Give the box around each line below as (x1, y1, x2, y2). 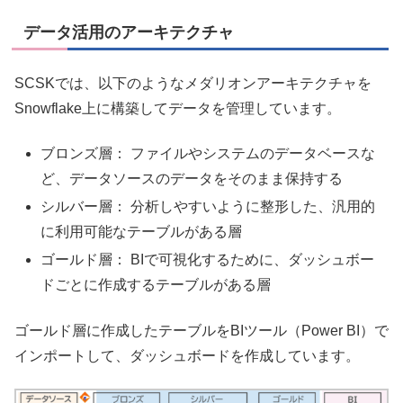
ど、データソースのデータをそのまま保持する (40, 170, 344, 186)
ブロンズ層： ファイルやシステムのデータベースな (40, 145, 376, 161)
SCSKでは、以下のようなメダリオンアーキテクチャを (14, 75, 372, 91)
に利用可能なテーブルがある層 (40, 224, 243, 240)
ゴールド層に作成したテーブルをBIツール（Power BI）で (14, 322, 389, 338)
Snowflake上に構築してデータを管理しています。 (14, 100, 341, 116)
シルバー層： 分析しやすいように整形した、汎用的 (40, 199, 376, 215)
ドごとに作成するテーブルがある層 (40, 277, 272, 293)
